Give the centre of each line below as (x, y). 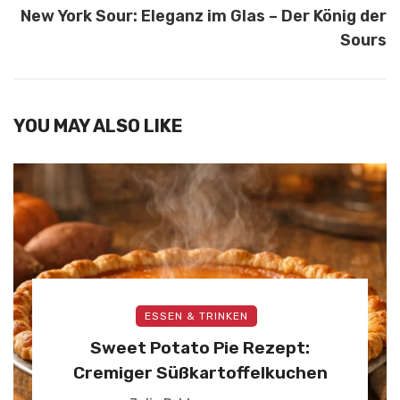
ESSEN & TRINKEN (196, 316)
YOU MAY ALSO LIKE (98, 125)
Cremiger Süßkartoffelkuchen (200, 372)
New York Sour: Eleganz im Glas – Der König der (204, 15)
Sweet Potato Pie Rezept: (200, 347)
